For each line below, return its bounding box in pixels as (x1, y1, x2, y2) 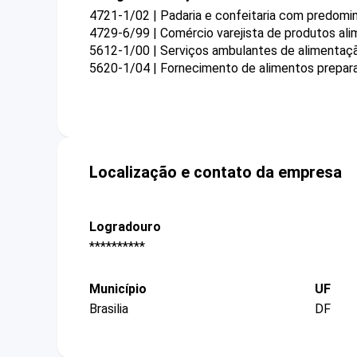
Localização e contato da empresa (89, 162, 342, 182)
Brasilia (89, 301, 128, 317)
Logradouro (89, 218, 161, 234)
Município (89, 281, 147, 297)
